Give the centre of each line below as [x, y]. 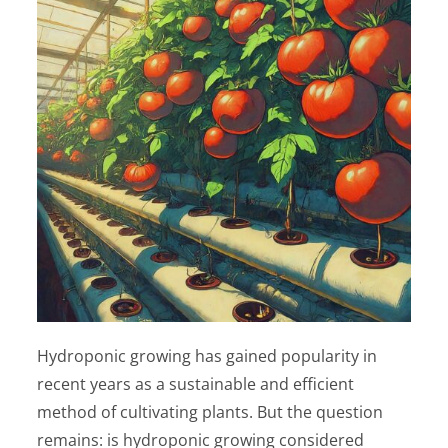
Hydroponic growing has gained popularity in [207, 355]
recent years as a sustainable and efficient [196, 383]
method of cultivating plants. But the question [210, 411]
